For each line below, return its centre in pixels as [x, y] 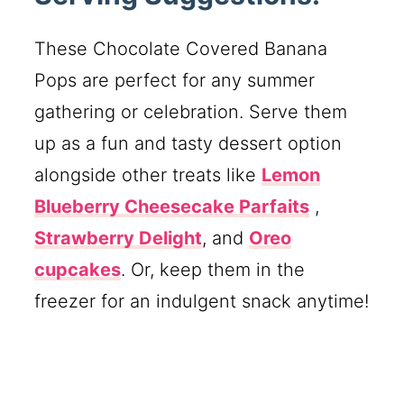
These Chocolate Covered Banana [181, 49]
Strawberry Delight [119, 239]
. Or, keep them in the [213, 270]
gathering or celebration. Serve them [191, 112]
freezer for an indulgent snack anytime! [202, 302]
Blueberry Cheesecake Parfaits [172, 207]
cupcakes [78, 270]
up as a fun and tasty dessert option [188, 144]
